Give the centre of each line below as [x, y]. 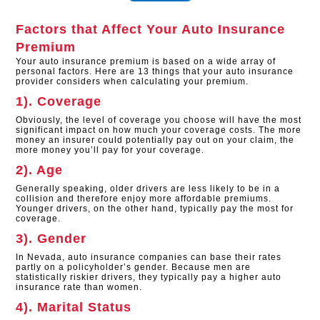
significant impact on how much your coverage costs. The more [159, 130]
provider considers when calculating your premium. [132, 81]
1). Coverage [59, 101]
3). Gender [51, 238]
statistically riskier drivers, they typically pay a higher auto [149, 277]
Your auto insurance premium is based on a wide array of [146, 61]
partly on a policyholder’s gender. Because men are [134, 267]
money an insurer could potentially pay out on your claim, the [155, 140]
